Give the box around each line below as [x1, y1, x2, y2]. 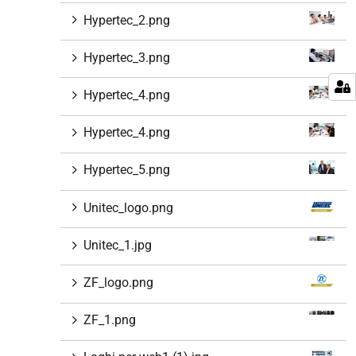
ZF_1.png [83, 312, 136, 328]
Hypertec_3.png [83, 49, 170, 65]
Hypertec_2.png [83, 12, 170, 28]
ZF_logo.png [83, 274, 153, 290]
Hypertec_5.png [83, 162, 170, 178]
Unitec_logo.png [83, 199, 173, 215]
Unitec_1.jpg [83, 237, 152, 253]
